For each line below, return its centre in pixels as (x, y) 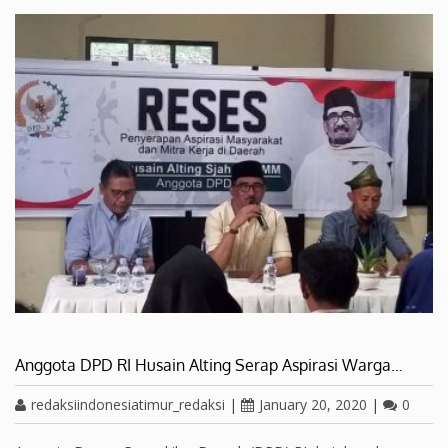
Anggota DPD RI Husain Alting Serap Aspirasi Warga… (209, 364)
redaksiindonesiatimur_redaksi (128, 404)
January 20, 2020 (313, 404)
